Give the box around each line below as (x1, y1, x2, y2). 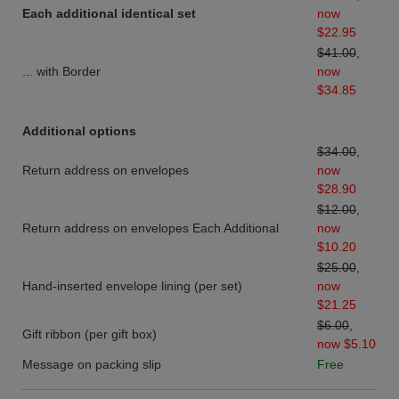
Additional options (22, 124, 136, 139)
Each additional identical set (22, 6, 196, 21)
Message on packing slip (22, 357, 161, 372)
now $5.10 (317, 337, 376, 352)
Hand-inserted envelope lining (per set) (22, 279, 242, 294)
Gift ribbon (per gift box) (22, 327, 157, 342)
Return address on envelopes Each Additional (22, 221, 279, 236)
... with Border (22, 64, 101, 79)
